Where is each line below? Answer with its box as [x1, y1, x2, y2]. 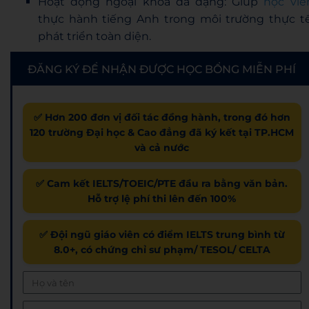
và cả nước [134, 141, 190, 154]
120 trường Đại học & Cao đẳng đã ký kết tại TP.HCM [30, 126, 295, 139]
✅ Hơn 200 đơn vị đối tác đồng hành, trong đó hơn [33, 111, 290, 124]
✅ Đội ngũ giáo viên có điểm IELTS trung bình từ [39, 228, 285, 241]
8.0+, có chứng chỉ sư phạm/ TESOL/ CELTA [53, 243, 270, 257]
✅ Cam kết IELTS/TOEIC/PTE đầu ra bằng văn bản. [36, 177, 288, 190]
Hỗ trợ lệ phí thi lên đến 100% [88, 192, 237, 206]
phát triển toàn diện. [38, 30, 151, 43]
